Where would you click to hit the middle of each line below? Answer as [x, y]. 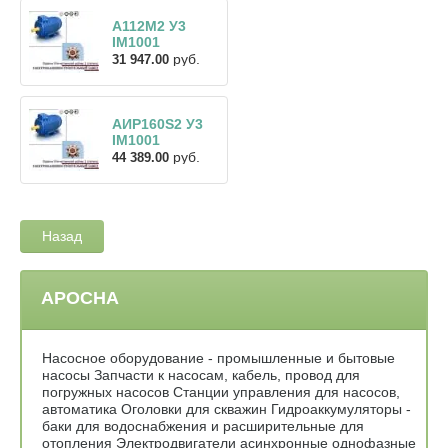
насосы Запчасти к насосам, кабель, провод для [201, 374]
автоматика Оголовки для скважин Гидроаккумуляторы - [226, 408]
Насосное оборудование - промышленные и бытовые [218, 357]
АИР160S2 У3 [157, 123]
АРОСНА [80, 297]
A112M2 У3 [149, 25]
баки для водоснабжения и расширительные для [203, 425]
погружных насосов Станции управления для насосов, [221, 391]
